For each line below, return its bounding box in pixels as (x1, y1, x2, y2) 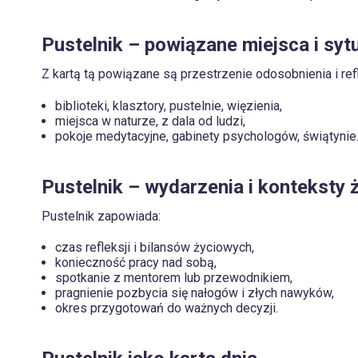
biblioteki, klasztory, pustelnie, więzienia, (55, 97, 282, 113)
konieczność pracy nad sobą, (55, 255, 217, 271)
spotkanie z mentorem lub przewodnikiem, (55, 270, 292, 286)
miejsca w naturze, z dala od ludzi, (55, 113, 245, 129)
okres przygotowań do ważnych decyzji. (55, 300, 278, 316)
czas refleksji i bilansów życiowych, (55, 240, 254, 256)
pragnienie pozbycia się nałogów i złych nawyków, (55, 285, 334, 301)
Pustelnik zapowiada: (42, 208, 161, 224)
